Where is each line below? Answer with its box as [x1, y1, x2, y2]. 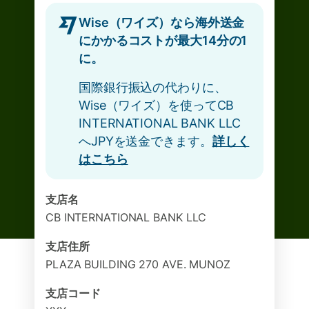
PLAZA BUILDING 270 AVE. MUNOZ [46, 257, 230, 271]
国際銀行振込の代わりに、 [79, 80, 227, 94]
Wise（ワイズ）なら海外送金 [79, 15, 245, 30]
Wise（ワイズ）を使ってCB [79, 98, 235, 112]
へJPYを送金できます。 [79, 134, 212, 148]
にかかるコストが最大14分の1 [79, 33, 248, 48]
